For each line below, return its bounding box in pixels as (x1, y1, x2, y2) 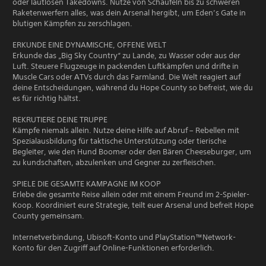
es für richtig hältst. (12, 93, 81, 103)
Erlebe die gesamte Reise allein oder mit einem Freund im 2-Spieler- (12, 189, 249, 199)
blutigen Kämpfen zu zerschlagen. (12, 18, 132, 28)
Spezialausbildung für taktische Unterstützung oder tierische (12, 136, 226, 146)
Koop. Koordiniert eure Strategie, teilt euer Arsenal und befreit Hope (12, 200, 254, 210)
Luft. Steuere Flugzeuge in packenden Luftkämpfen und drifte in (12, 61, 239, 71)
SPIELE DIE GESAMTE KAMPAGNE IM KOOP (12, 179, 161, 189)
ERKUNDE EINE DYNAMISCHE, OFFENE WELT (12, 40, 166, 50)
